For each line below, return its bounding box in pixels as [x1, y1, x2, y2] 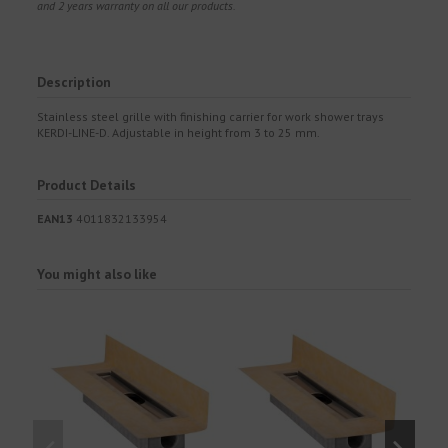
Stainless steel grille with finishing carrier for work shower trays [37, 108, 385, 124]
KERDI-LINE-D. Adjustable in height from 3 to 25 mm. [37, 124, 321, 140]
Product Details [37, 175, 137, 194]
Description [37, 72, 112, 91]
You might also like [37, 264, 158, 283]
